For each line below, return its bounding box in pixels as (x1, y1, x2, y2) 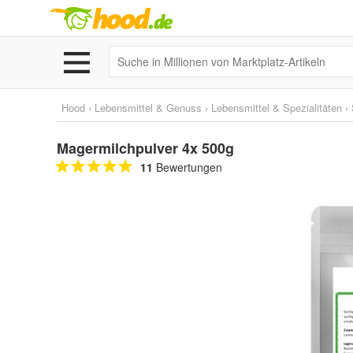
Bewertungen (153, 159, 222, 175)
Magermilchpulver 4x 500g (57, 138, 234, 158)
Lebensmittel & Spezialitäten (211, 100, 342, 115)
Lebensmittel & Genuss (95, 100, 202, 115)
